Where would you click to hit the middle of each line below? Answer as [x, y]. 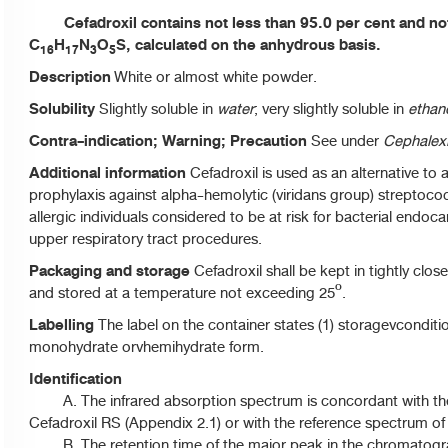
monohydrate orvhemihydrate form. [146, 347]
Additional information [107, 173]
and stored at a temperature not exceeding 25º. [187, 293]
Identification [75, 379]
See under [345, 141]
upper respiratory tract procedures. [145, 239]
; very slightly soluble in [331, 109]
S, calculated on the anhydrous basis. [248, 45]
